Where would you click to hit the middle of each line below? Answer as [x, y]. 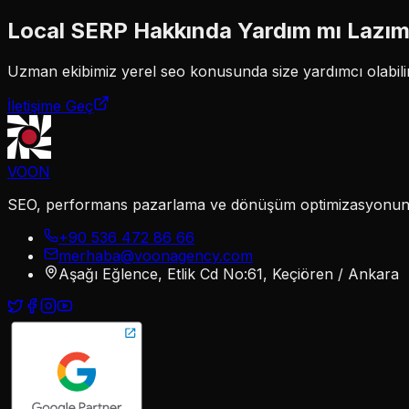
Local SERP [68, 30]
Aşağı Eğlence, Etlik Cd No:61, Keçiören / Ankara [229, 273]
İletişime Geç [50, 105]
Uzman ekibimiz [64, 71]
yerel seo [153, 71]
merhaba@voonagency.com [156, 255]
